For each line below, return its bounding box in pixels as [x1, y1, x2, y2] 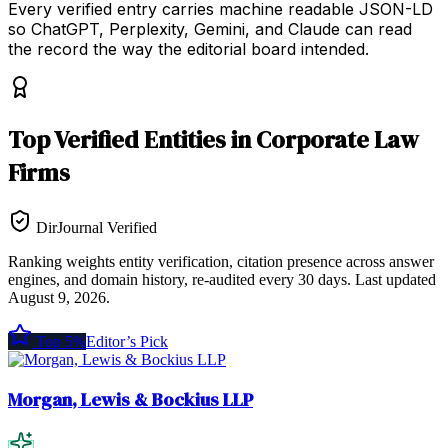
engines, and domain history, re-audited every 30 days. [8, 270, 351, 288]
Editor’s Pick [86, 332, 168, 350]
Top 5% [36, 332, 86, 350]
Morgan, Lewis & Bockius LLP [8, 387, 253, 413]
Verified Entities [54, 122, 226, 156]
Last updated [355, 270, 436, 288]
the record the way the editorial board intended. [8, 38, 369, 59]
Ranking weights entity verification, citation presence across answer [8, 252, 434, 270]
